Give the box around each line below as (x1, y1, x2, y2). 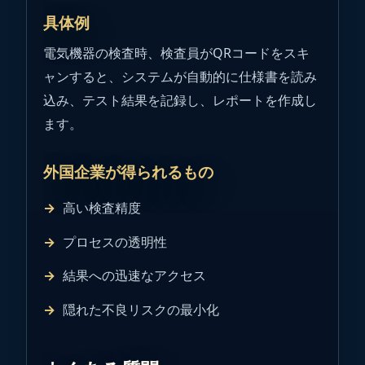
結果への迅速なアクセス (63, 266, 206, 285)
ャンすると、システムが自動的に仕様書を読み (43, 68, 317, 86)
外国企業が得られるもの (43, 161, 213, 183)
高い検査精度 (63, 198, 141, 217)
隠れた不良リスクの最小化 (63, 301, 219, 319)
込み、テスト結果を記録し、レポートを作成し (43, 91, 317, 110)
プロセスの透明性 (63, 232, 167, 251)
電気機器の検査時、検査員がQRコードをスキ (43, 44, 310, 63)
